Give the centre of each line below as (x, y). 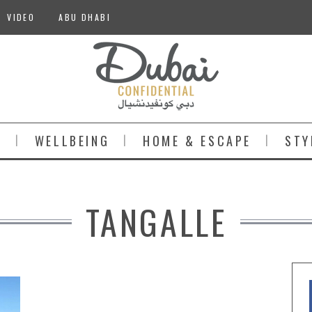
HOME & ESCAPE (197, 141)
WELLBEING (72, 141)
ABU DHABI (85, 17)
